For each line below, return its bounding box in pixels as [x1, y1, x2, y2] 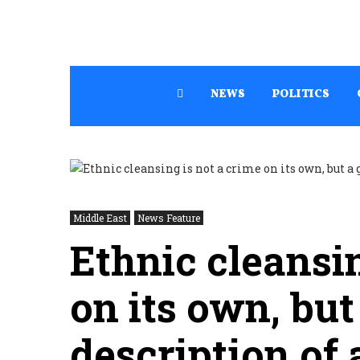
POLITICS [272, 87, 329, 102]
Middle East [73, 211, 127, 225]
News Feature [137, 211, 200, 225]
